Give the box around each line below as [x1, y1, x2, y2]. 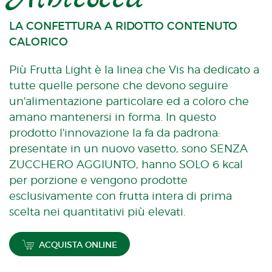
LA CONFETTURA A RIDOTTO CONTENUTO [9, 19, 237, 33]
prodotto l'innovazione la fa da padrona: [9, 126, 220, 139]
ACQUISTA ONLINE [39, 239, 117, 250]
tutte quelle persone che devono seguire [9, 79, 228, 92]
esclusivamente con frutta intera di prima [9, 189, 232, 202]
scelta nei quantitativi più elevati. [9, 205, 186, 218]
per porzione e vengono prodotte [9, 174, 188, 186]
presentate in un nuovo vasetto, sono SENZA [9, 142, 248, 155]
